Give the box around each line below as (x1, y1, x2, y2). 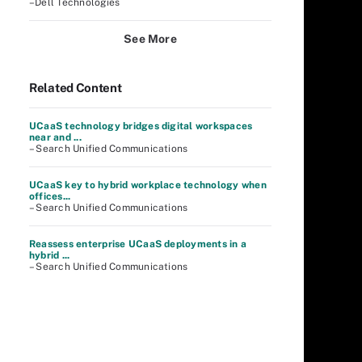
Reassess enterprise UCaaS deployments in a (29, 238, 247, 250)
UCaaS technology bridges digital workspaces (29, 120, 253, 132)
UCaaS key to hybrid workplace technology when (29, 179, 267, 191)
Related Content (29, 81, 122, 95)
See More (124, 32, 177, 45)
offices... (29, 191, 71, 202)
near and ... (29, 132, 82, 143)
